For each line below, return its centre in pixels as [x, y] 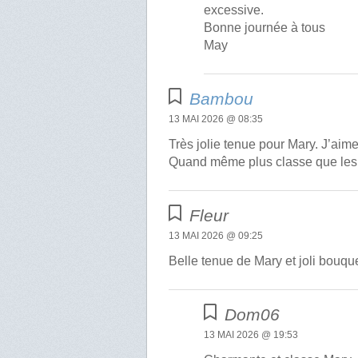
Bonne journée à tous [265, 28]
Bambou [222, 99]
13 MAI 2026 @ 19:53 [251, 335]
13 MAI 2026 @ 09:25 [216, 236]
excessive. [234, 10]
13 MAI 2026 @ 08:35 [216, 119]
